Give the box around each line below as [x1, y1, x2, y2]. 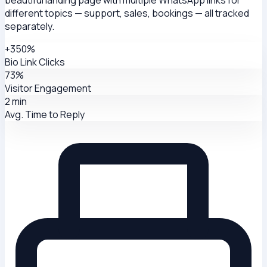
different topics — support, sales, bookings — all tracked [5, 6, 249, 20]
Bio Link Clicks [5, 55, 65, 69]
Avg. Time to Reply [5, 107, 85, 121]
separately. [5, 19, 54, 33]
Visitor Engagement [5, 81, 91, 95]
